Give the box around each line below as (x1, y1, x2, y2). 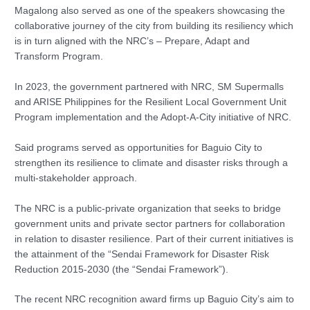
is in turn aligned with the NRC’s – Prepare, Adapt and (15, 35, 250, 46)
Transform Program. (15, 51, 104, 62)
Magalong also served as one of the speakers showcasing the (15, 5, 286, 16)
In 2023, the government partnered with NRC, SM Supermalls (15, 81, 284, 92)
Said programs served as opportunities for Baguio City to (15, 142, 263, 153)
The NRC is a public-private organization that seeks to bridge (15, 203, 282, 214)
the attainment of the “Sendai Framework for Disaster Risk (15, 248, 270, 259)
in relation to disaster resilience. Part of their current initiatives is (15, 233, 294, 244)
